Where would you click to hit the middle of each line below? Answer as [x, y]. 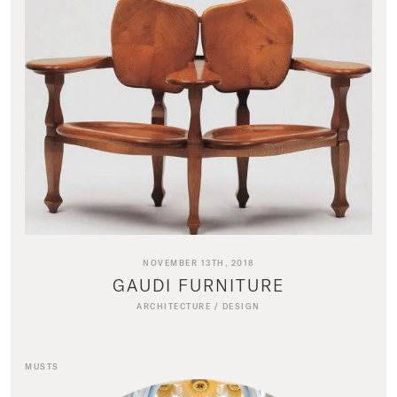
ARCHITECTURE [174, 307]
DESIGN [241, 307]
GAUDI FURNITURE [198, 285]
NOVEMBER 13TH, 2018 [198, 263]
